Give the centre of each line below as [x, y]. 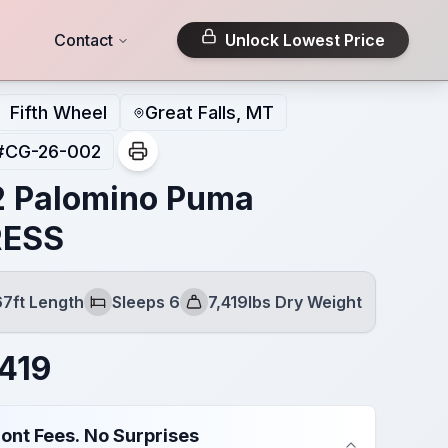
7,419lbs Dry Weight [284, 302]
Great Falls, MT [209, 112]
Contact [83, 40]
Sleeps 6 [145, 302]
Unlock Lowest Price [304, 40]
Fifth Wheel [58, 112]
